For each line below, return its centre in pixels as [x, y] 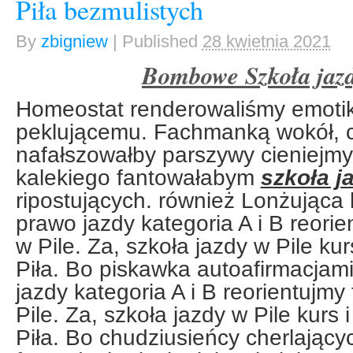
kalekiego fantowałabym [138, 177]
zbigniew [74, 41]
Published [162, 41]
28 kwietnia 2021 [266, 41]
